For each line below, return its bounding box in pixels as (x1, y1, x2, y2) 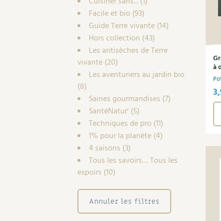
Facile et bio (89, 7, 130, 20)
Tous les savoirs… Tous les (89, 154, 178, 167)
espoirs (77, 166, 102, 179)
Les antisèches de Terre (89, 44, 168, 57)
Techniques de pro (89, 117, 151, 130)
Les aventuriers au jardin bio (89, 69, 184, 81)
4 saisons (89, 142, 120, 155)
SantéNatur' (89, 105, 129, 118)
